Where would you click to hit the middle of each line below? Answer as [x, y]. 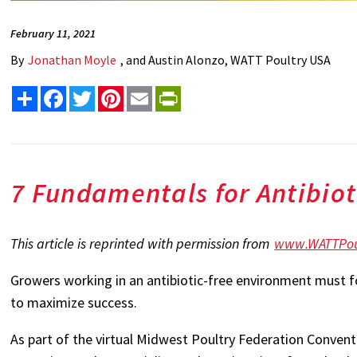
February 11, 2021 [53, 33]
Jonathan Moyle [73, 60]
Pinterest [150, 92]
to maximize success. [74, 303]
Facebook [92, 92]
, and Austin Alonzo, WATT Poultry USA [225, 60]
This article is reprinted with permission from [142, 244]
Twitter [116, 92]
